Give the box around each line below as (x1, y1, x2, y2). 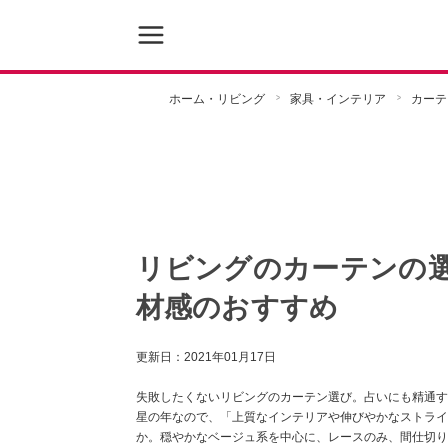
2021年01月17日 (183, 350, 276, 364)
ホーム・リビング (168, 92, 265, 106)
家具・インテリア (289, 92, 386, 106)
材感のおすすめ (135, 292, 339, 323)
